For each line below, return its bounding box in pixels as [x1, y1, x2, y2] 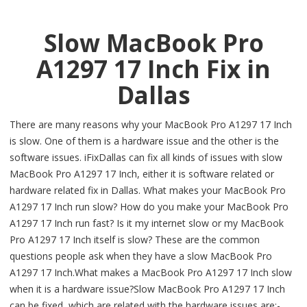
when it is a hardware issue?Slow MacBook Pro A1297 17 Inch [10, 282, 285, 296]
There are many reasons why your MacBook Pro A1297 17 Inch [10, 118, 292, 132]
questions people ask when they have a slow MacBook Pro [10, 249, 272, 263]
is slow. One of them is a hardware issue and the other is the [10, 134, 279, 148]
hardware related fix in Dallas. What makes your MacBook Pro [10, 184, 286, 197]
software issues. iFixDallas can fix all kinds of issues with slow [10, 151, 282, 164]
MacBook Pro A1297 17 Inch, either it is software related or [10, 167, 274, 181]
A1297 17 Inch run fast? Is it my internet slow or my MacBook [10, 217, 284, 230]
